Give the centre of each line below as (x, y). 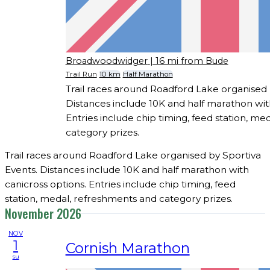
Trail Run (81, 74)
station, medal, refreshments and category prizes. (119, 199)
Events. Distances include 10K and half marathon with (127, 170)
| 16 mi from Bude (189, 61)
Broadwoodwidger (106, 61)
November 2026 (43, 214)
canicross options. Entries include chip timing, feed (120, 184)
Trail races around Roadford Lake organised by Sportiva (133, 155)
